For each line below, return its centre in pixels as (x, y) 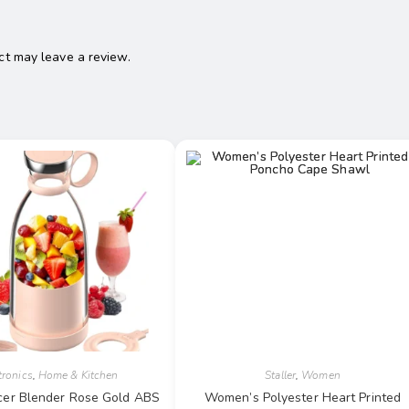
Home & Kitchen (78, 375)
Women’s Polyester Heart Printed (303, 397)
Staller (280, 375)
